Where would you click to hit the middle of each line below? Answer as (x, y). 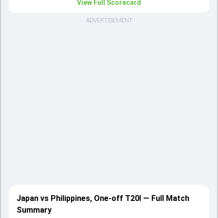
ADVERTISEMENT (109, 20)
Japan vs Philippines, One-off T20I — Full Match (103, 198)
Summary (34, 210)
